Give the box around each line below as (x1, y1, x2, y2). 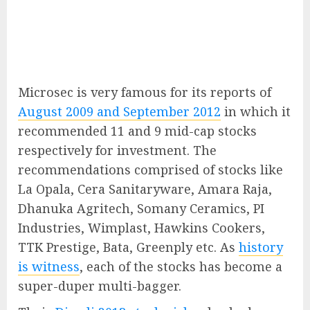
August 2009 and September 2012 (18, 103, 221, 120)
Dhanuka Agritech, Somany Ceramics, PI (18, 200, 264, 217)
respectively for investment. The (18, 142, 217, 158)
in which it (221, 103, 291, 120)
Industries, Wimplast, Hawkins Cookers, (18, 219, 265, 236)
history (239, 239, 283, 255)
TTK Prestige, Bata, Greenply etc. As (18, 239, 239, 255)
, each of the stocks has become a (80, 258, 282, 275)
